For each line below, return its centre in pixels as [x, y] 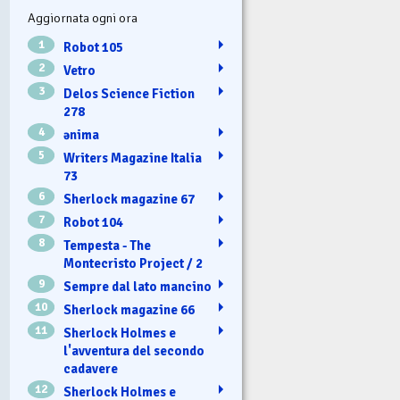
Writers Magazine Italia [133, 158]
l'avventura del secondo [134, 350]
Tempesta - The [107, 245]
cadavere [91, 368]
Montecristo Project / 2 [133, 263]
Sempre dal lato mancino [137, 286]
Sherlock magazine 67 [129, 199]
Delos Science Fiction [129, 93]
